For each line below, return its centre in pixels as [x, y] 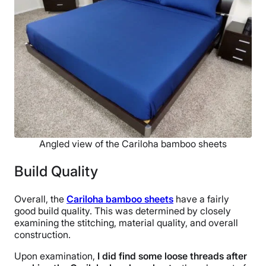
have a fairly [201, 199]
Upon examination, [56, 256]
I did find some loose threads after [172, 256]
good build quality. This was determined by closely [123, 210]
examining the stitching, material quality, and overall [126, 222]
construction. [42, 234]
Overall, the [40, 199]
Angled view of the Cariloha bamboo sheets [133, 144]
